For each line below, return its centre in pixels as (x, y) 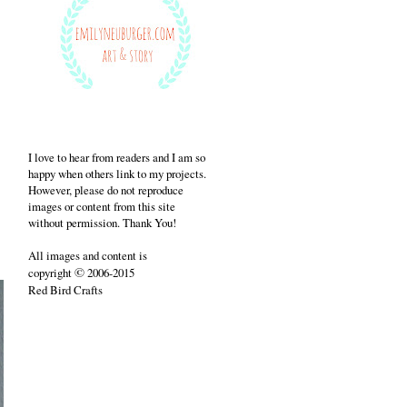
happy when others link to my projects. (117, 174)
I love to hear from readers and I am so (117, 157)
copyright (51, 273)
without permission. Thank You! (102, 223)
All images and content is (88, 255)
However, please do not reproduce (106, 190)
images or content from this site (102, 206)
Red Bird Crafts (65, 290)
